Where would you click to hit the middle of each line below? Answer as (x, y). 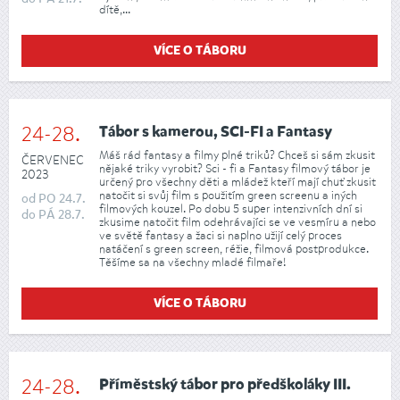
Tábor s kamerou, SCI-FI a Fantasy (216, 132)
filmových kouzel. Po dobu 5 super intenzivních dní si (231, 209)
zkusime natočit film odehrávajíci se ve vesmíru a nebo (237, 222)
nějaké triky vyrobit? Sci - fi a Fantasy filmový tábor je (235, 169)
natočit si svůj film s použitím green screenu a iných (228, 196)
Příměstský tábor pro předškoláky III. (225, 385)
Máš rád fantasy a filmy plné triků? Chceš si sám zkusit (237, 155)
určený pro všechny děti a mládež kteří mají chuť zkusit (237, 182)
